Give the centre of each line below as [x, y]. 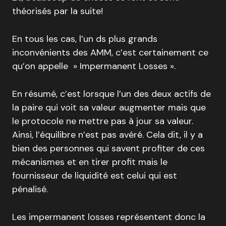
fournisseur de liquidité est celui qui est [95, 176]
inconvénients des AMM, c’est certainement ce [110, 52]
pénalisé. [30, 189]
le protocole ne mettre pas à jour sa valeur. [103, 121]
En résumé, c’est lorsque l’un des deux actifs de [111, 94]
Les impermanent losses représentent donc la [109, 217]
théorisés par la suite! [58, 11]
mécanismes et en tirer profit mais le [90, 162]
